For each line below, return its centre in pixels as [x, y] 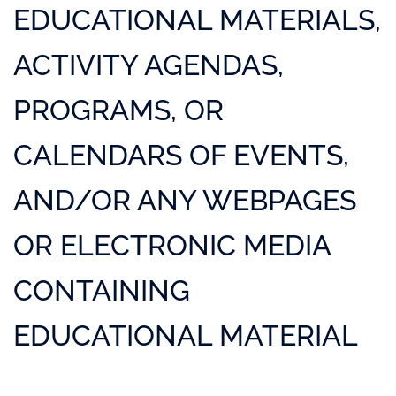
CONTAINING [102, 290]
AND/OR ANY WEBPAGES [185, 200]
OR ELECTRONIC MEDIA [172, 245]
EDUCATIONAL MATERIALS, [197, 20]
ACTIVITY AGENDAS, [148, 65]
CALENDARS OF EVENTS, [181, 155]
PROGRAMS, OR [118, 110]
